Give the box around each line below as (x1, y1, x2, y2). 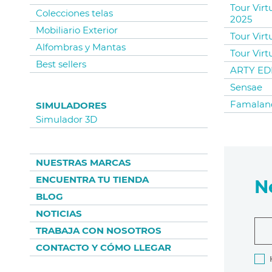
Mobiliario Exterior (36, 24, 118, 36)
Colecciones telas (36, 7, 113, 19)
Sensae (230, 81, 263, 93)
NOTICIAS (36, 208, 82, 220)
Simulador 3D (36, 114, 97, 126)
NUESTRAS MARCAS (36, 157, 131, 169)
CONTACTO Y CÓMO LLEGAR (36, 242, 171, 254)
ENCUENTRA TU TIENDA (36, 174, 149, 186)
